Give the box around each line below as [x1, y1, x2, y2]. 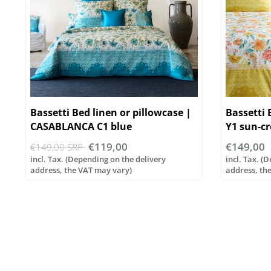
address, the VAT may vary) [30, 165, 132, 176]
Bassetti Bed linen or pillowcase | [30, 106, 191, 120]
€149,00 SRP [30, 141, 85, 154]
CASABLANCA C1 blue [30, 120, 132, 134]
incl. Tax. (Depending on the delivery [30, 154, 166, 165]
